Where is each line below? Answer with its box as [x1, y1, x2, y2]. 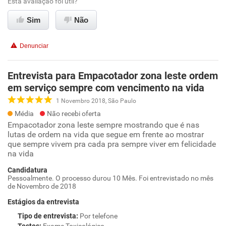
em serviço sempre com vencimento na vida [8, 82, 204, 94]
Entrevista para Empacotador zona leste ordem [8, 70, 218, 82]
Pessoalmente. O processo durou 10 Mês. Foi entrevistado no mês [8, 174, 213, 182]
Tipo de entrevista [18, 212, 76, 220]
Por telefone [80, 212, 118, 220]
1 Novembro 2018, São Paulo [56, 97, 136, 104]
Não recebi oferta [47, 109, 101, 118]
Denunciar [20, 42, 48, 49]
